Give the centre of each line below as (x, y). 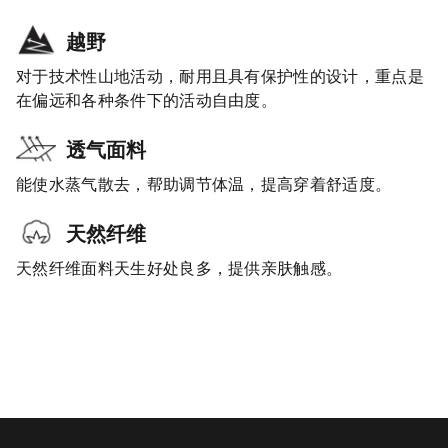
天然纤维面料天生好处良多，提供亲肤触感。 (179, 268)
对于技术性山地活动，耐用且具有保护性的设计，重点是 (220, 76)
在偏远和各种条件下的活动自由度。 (147, 100)
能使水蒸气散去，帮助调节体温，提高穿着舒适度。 (204, 184)
